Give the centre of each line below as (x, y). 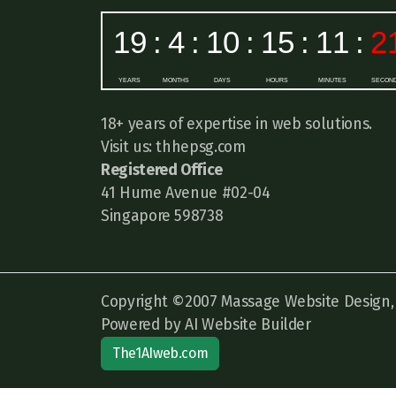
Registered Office (162, 170)
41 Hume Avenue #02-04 (186, 193)
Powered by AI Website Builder (206, 325)
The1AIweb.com (160, 353)
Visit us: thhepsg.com (173, 147)
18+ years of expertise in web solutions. (236, 124)
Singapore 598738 (162, 216)
